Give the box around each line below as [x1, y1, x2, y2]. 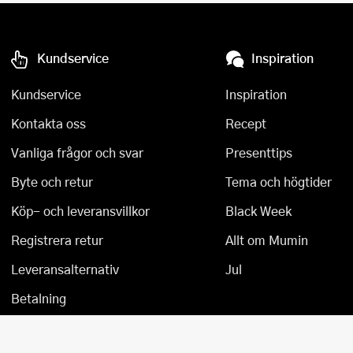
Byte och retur [11, 173, 93, 191]
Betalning [11, 289, 66, 307]
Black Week [225, 202, 292, 220]
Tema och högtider [225, 173, 332, 191]
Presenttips [225, 143, 292, 162]
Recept [225, 114, 266, 132]
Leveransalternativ [11, 260, 119, 278]
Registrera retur [11, 231, 103, 249]
